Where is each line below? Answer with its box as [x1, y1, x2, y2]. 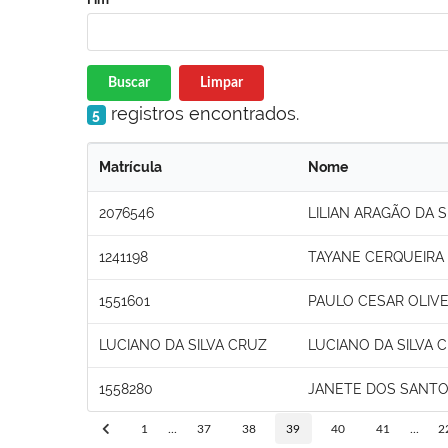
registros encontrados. [105, 102, 299, 124]
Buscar [108, 75, 150, 90]
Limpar [199, 75, 243, 90]
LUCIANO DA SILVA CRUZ [99, 336, 267, 353]
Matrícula [99, 158, 162, 175]
